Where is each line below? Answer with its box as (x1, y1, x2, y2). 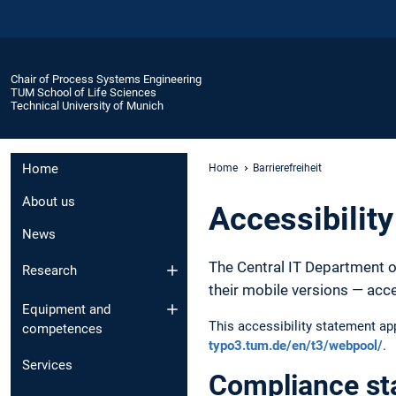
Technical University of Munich (11, 98, 164, 112)
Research (22, 262, 77, 278)
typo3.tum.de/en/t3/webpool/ (209, 338, 383, 354)
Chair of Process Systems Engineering (11, 72, 202, 86)
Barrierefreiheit (253, 161, 322, 174)
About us (22, 194, 75, 210)
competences (22, 321, 103, 338)
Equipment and (22, 301, 110, 318)
